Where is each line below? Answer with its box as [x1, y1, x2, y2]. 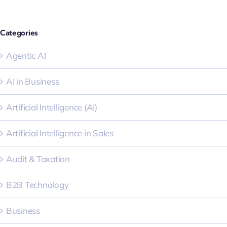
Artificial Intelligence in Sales [6, 128, 113, 139]
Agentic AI [6, 50, 46, 61]
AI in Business [6, 76, 59, 87]
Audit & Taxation [6, 154, 70, 165]
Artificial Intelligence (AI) [6, 102, 97, 113]
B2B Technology [6, 179, 69, 191]
